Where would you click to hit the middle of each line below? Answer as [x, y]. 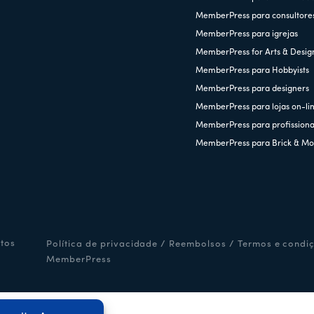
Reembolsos [198, 244]
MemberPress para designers [253, 89]
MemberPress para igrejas [247, 34]
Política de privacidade [102, 244]
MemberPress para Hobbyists [253, 70]
